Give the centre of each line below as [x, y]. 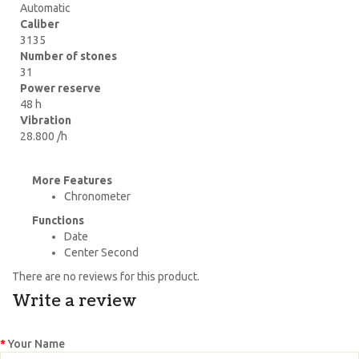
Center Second [101, 252]
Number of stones [69, 56]
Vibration [46, 120]
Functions [58, 220]
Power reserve [61, 88]
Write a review [74, 301]
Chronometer [97, 196]
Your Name [36, 343]
